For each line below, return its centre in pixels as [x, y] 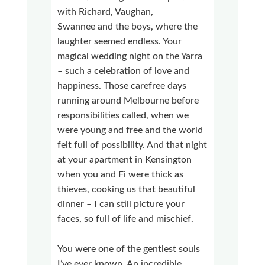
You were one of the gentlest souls [129, 249]
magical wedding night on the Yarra [130, 56]
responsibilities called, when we [123, 115]
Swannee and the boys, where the [128, 26]
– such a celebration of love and [124, 71]
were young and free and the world [130, 130]
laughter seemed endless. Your [120, 41]
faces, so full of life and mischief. [126, 219]
